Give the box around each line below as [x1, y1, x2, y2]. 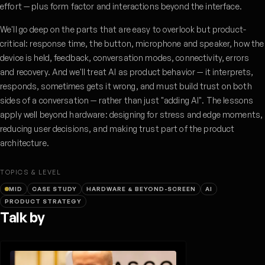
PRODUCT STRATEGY [5, 197, 82, 205]
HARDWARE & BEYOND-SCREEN [86, 185, 196, 193]
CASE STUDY [32, 185, 77, 193]
